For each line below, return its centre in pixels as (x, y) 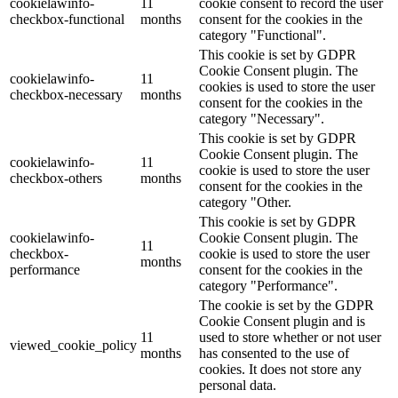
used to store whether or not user (290, 338)
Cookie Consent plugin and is (282, 322)
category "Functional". (263, 36)
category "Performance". (268, 286)
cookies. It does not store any (280, 370)
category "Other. (245, 203)
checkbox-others (56, 179)
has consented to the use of (274, 354)
